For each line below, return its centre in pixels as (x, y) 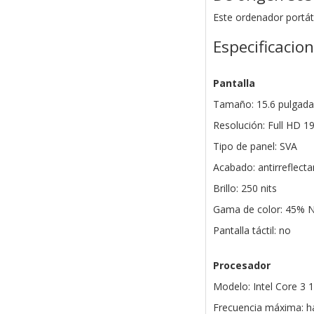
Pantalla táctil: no (252, 231)
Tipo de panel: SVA (255, 146)
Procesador (241, 266)
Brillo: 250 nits (245, 189)
